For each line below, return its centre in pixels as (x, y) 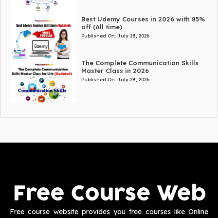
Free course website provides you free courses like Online (109, 211)
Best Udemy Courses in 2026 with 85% (143, 19)
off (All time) (101, 27)
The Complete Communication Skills (140, 63)
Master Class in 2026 (115, 71)
